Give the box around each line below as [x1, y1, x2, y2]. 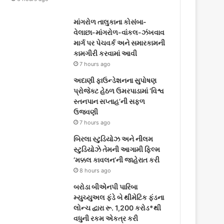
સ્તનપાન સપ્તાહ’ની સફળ [73, 96, 145, 105]
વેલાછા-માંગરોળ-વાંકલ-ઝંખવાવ [73, 27, 165, 36]
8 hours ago [79, 166, 111, 174]
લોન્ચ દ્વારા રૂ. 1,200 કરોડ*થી [73, 203, 161, 212]
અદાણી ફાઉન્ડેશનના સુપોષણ [73, 75, 157, 84]
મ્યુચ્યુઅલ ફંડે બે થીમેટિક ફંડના [73, 192, 164, 201]
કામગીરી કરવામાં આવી [73, 48, 137, 57]
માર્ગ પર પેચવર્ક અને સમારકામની [73, 38, 165, 47]
